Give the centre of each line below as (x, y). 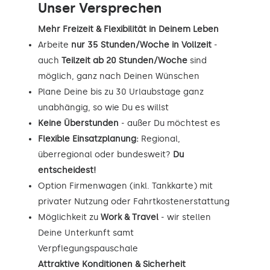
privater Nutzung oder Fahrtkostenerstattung (134, 201)
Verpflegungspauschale (88, 248)
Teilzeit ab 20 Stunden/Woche (124, 60)
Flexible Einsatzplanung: (88, 139)
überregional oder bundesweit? (105, 154)
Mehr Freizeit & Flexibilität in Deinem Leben (128, 29)
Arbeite (55, 45)
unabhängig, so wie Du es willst (103, 107)
